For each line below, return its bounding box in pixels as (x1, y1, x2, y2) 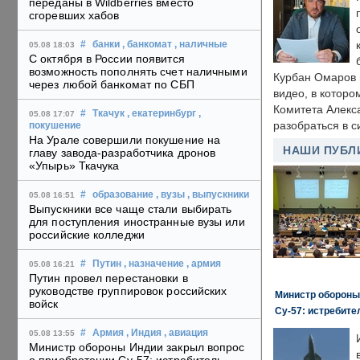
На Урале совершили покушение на (29, 133, 221, 147)
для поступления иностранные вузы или (29, 215, 245, 229)
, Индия (126, 328, 162, 338)
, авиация (164, 328, 208, 338)
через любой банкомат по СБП (29, 78, 194, 92)
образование (92, 190, 153, 200)
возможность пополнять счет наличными (29, 65, 247, 79)
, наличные (174, 39, 227, 50)
